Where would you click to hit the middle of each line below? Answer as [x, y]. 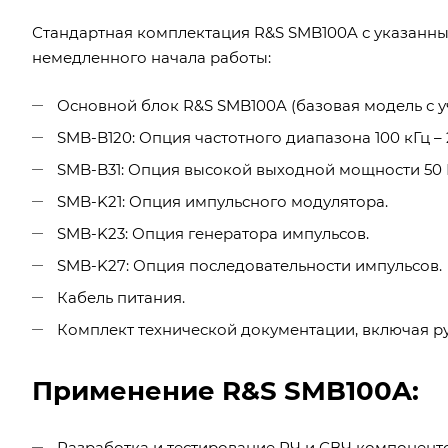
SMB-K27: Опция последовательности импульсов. [247, 265]
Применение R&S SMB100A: [225, 390]
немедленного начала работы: [151, 57]
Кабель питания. [119, 297]
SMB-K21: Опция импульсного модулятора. [220, 201]
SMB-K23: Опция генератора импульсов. [211, 233]
